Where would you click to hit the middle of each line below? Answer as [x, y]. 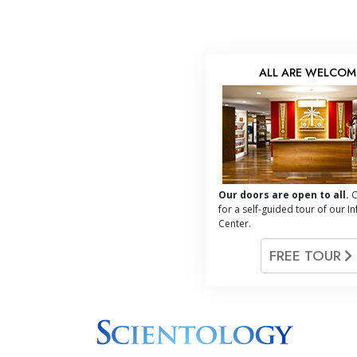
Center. [235, 223]
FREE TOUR [307, 255]
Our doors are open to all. [284, 194]
